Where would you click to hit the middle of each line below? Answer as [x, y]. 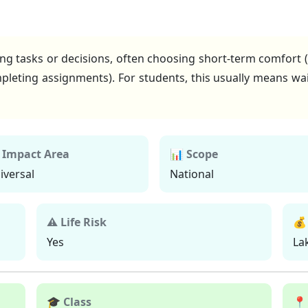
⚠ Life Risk [77, 222]
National [192, 174]
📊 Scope [194, 154]
